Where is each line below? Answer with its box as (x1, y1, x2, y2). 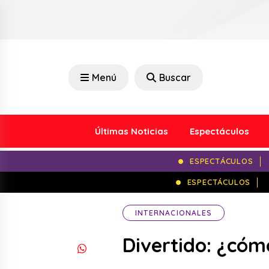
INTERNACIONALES (135, 208, 212, 217)
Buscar (159, 71, 191, 83)
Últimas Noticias (94, 125, 168, 137)
